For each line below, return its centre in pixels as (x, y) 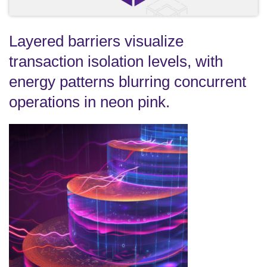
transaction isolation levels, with (116, 62)
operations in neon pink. (89, 102)
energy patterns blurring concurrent (128, 82)
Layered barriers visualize (96, 41)
